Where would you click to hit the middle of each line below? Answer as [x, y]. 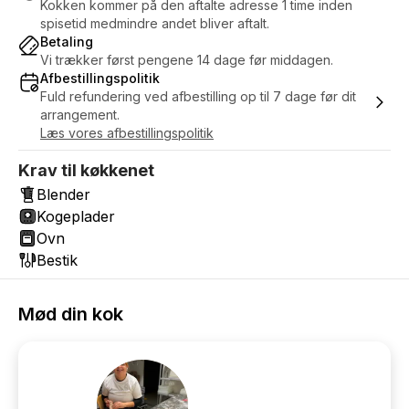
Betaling [67, 42]
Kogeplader [76, 216]
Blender [63, 194]
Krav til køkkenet [86, 170]
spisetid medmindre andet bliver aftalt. [155, 23]
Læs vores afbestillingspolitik [127, 133]
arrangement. [80, 115]
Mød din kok [71, 314]
